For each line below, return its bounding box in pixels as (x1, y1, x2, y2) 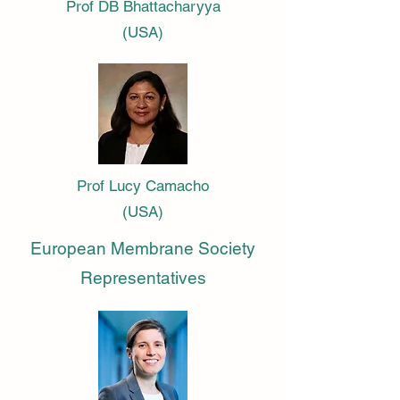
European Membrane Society (30, 238, 255, 258)
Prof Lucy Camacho (77, 177, 209, 195)
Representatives (79, 268, 206, 287)
